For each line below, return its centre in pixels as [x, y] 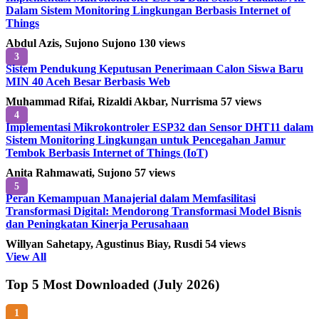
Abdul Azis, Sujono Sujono [72, 43]
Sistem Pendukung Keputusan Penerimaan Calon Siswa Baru [155, 69]
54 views [225, 244]
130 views [162, 43]
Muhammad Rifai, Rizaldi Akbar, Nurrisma [113, 102]
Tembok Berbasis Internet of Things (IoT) [107, 153]
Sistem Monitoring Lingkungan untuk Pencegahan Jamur [146, 140]
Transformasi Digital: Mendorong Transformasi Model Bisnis [153, 211]
